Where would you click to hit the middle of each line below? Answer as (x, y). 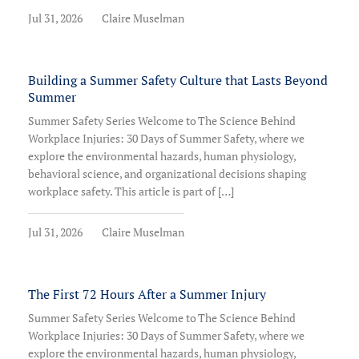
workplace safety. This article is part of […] (131, 191)
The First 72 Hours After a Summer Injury (149, 294)
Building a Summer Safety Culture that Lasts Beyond (178, 80)
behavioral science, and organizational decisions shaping (167, 173)
